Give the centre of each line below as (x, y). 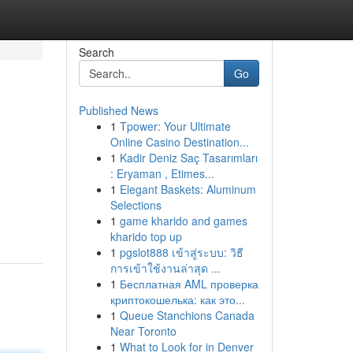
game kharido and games (183, 221)
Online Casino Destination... (179, 142)
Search (96, 52)
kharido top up (146, 236)
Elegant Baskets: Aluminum (188, 189)
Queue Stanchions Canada (187, 315)
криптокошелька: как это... (177, 299)
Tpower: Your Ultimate (175, 126)
